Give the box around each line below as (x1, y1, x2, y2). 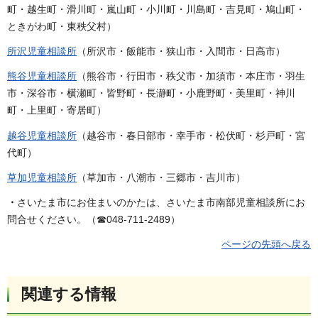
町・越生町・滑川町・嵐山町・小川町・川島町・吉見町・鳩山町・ (7, 4, 305, 15)
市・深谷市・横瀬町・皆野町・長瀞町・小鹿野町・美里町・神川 (7, 87, 295, 99)
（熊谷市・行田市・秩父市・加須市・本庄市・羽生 (77, 70, 305, 82)
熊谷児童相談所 (7, 70, 77, 82)
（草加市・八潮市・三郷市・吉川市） (77, 171, 246, 183)
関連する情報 (21, 285, 116, 304)
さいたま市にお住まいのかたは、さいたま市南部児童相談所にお (17, 196, 305, 208)
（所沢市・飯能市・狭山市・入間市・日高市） (77, 45, 285, 57)
